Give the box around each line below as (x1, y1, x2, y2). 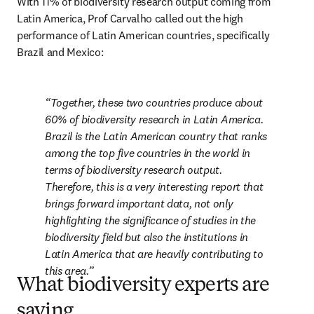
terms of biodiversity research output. (45, 163, 222, 177)
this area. (45, 264, 88, 278)
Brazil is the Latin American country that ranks (45, 129, 267, 143)
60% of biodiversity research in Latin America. (45, 112, 264, 126)
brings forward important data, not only (45, 196, 233, 210)
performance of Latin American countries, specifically (17, 28, 271, 42)
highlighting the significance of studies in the (45, 213, 256, 227)
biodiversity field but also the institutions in (45, 230, 248, 244)
